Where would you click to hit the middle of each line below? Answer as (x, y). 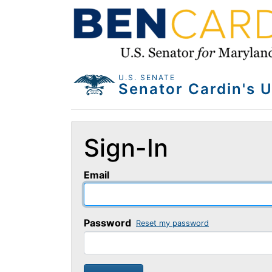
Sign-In (126, 148)
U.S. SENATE (147, 77)
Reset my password (172, 223)
